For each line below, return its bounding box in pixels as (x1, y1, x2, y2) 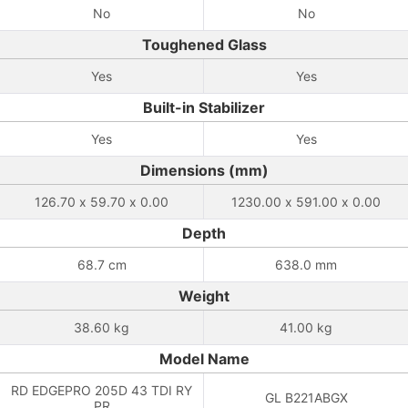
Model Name (158, 350, 250, 368)
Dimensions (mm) (139, 161, 269, 179)
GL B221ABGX (264, 390, 348, 405)
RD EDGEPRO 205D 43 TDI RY (11, 382, 192, 398)
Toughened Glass (141, 36, 267, 54)
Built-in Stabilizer (143, 98, 265, 117)
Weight (178, 287, 229, 305)
